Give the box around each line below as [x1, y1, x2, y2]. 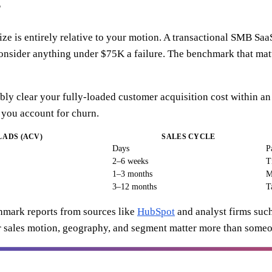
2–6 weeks [112, 156, 148, 166]
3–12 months [112, 182, 157, 191]
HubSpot [137, 205, 175, 217]
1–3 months [112, 169, 152, 178]
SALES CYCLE [161, 132, 216, 141]
